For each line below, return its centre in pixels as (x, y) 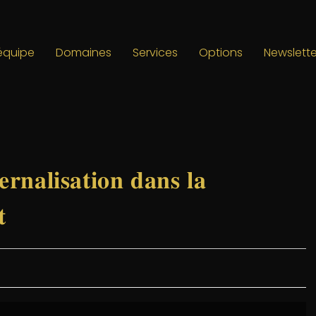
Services (155, 53)
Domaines (84, 53)
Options (221, 53)
